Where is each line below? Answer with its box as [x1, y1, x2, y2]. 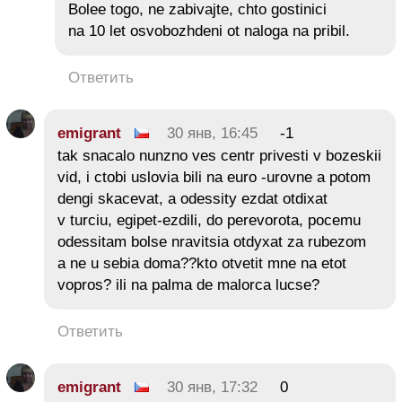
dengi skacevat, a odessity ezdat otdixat [57, 189, 328, 207]
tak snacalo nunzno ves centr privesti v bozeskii [57, 146, 381, 164]
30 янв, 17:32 [167, 378, 258, 396]
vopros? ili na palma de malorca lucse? [57, 275, 319, 293]
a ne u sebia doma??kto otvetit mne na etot [57, 254, 346, 272]
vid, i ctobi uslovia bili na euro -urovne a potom [57, 168, 371, 186]
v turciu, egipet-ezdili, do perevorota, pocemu [57, 211, 361, 229]
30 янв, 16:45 [167, 124, 258, 142]
